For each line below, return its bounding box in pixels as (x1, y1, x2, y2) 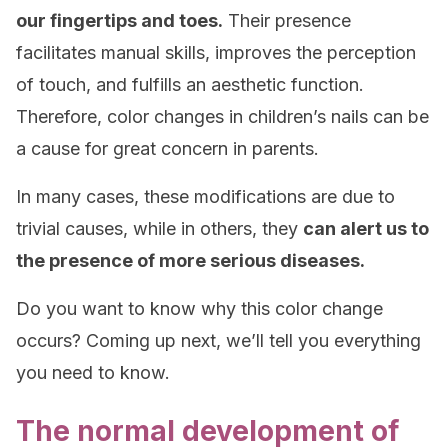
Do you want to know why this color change (16, 298, 383, 319)
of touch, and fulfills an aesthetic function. (16, 74, 364, 95)
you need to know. (16, 362, 170, 383)
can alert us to (303, 218, 429, 239)
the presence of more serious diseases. (16, 250, 365, 271)
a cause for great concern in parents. (16, 138, 319, 159)
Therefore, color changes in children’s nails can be (16, 106, 429, 127)
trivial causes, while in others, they (16, 218, 303, 239)
